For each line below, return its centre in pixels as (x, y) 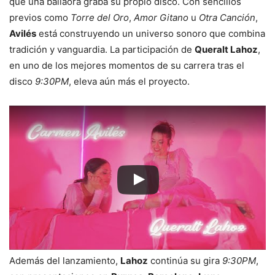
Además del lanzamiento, (65, 261)
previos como (40, 18)
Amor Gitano (161, 18)
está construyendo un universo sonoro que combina (151, 34)
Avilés (23, 34)
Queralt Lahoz (226, 50)
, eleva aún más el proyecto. (129, 82)
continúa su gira (185, 261)
